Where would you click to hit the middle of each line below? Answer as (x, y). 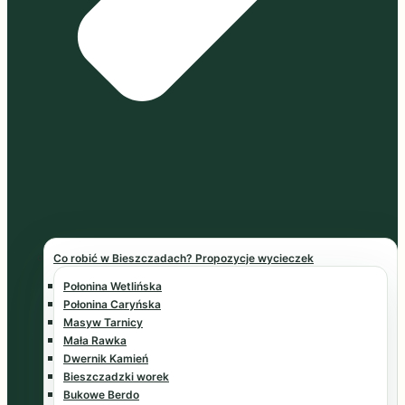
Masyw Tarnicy (103, 323)
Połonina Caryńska (112, 305)
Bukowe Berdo (101, 395)
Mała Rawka (95, 341)
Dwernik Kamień (106, 359)
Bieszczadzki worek (116, 377)
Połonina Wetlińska (113, 287)
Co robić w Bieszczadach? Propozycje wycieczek (184, 259)
